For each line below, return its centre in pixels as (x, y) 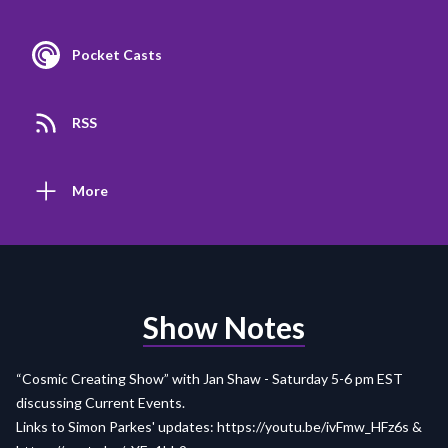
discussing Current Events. (100, 403)
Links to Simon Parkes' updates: (116, 427)
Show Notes (224, 327)
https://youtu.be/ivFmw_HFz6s (313, 427)
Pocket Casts (117, 55)
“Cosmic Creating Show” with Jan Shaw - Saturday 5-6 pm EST (209, 379)
